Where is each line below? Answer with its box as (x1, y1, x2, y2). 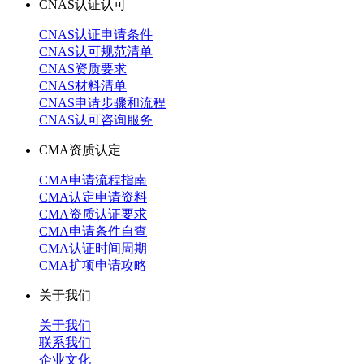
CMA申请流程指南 (39, 172, 147, 187)
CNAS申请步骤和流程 (39, 95, 166, 110)
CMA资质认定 (39, 142, 121, 157)
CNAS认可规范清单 (39, 44, 153, 58)
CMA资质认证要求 (39, 206, 147, 221)
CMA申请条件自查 (39, 223, 147, 238)
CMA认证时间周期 (39, 240, 147, 255)
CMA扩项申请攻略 (39, 258, 147, 272)
